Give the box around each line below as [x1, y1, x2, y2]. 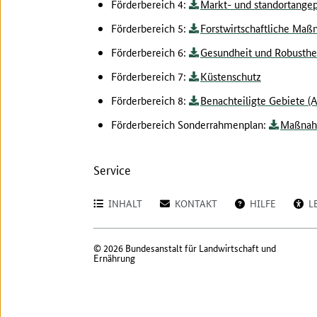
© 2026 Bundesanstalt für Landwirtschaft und [93, 241, 276, 255]
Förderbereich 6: [111, 45, 189, 59]
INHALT [108, 196, 142, 210]
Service [93, 161, 131, 178]
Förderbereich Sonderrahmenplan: [111, 117, 269, 132]
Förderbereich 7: [111, 69, 189, 83]
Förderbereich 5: [111, 21, 189, 35]
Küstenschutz [200, 69, 261, 83]
